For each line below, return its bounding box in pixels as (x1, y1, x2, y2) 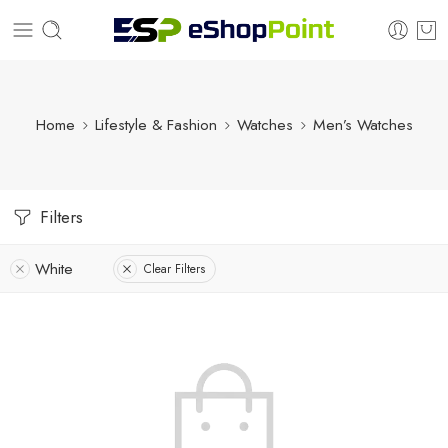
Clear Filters (144, 259, 205, 278)
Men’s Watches (312, 113, 413, 136)
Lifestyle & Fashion (94, 113, 217, 136)
